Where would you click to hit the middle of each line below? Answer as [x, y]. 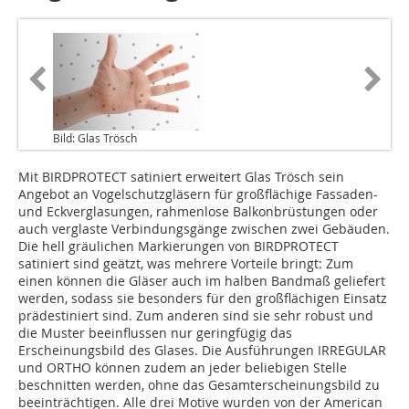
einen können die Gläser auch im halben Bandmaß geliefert [202, 281]
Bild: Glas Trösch [95, 138]
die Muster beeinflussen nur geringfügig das [155, 333]
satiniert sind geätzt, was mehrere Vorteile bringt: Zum [186, 264]
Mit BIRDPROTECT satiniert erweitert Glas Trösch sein [181, 177]
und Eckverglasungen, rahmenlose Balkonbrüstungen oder [198, 212]
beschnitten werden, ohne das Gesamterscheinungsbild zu [199, 385]
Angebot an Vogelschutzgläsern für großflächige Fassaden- [198, 194]
